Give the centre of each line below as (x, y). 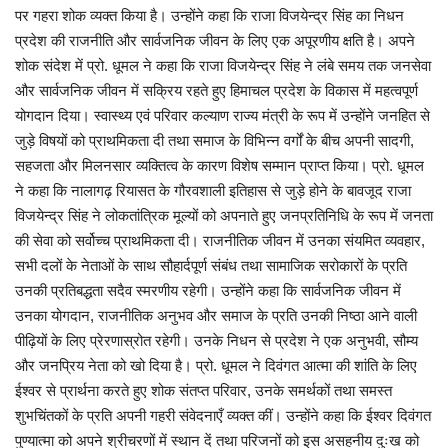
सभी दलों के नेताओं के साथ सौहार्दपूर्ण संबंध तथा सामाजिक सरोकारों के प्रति (211, 265)
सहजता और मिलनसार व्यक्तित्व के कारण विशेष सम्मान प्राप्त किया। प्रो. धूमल (219, 165)
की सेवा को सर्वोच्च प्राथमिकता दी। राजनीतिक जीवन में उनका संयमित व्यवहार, (220, 240)
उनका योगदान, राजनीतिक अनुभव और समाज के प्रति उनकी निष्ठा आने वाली (216, 315)
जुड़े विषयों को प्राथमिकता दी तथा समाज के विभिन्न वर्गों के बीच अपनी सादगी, (214, 140)
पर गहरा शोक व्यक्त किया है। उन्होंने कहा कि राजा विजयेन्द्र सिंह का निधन (209, 15)
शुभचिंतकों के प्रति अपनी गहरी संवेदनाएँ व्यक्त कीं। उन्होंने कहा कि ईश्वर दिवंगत (223, 415)
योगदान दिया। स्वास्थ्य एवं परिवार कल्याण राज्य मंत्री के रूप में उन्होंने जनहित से (222, 115)
